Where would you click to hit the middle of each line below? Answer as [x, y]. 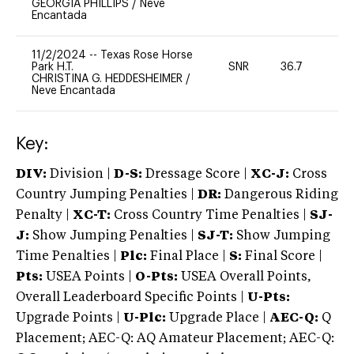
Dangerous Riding [280, 195]
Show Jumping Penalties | [113, 236]
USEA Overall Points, [245, 277]
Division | [80, 174]
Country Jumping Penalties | [105, 195]
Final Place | [188, 256]
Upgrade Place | [216, 318]
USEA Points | [89, 277]
